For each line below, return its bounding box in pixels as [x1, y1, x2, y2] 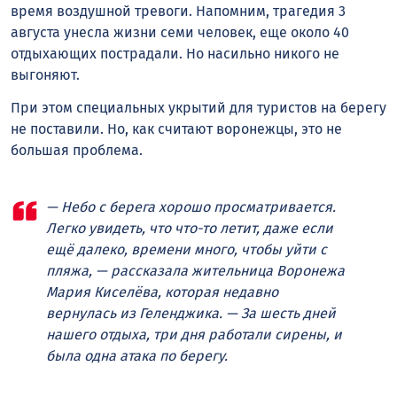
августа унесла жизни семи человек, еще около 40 [11, 24, 349, 42]
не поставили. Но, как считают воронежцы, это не [11, 121, 342, 138]
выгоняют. [11, 66, 80, 84]
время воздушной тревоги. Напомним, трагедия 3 [11, 3, 346, 20]
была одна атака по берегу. [46, 347, 228, 365]
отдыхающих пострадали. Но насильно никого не [11, 45, 339, 63]
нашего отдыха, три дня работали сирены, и [46, 326, 342, 344]
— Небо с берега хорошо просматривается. [46, 198, 336, 216]
